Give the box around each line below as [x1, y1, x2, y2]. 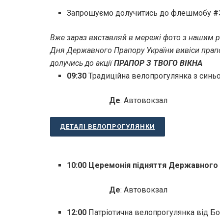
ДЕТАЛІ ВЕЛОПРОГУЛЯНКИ [60, 122, 155, 130]
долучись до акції [50, 58, 114, 68]
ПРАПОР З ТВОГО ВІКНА [114, 58, 202, 68]
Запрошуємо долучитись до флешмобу [67, 8, 214, 18]
